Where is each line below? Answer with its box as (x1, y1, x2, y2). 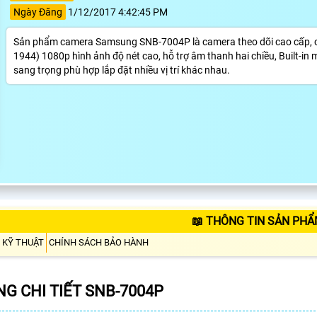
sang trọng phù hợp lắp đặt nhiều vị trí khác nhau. (13, 64, 230, 76)
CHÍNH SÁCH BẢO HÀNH (49, 237, 149, 248)
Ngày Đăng (13, 6, 62, 18)
